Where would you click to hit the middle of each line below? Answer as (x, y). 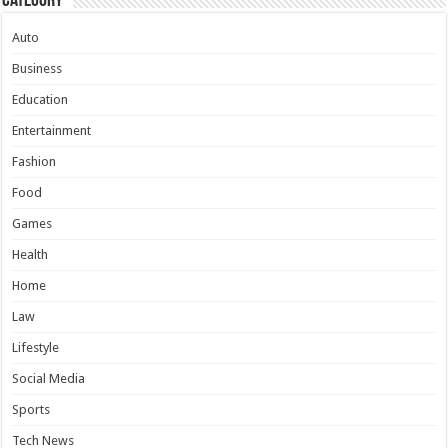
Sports (31, 410)
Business (37, 69)
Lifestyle (36, 348)
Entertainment (52, 131)
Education (40, 100)
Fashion (34, 162)
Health (30, 255)
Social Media (49, 379)
